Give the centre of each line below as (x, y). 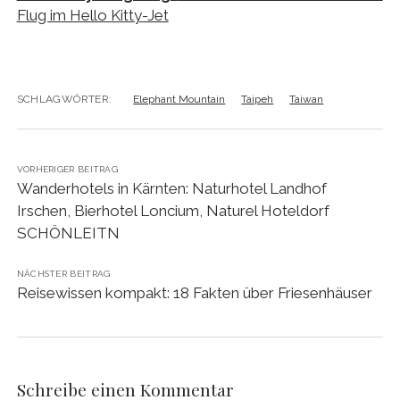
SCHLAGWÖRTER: (64, 100)
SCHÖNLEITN (68, 233)
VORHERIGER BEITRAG (67, 170)
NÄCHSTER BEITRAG (63, 274)
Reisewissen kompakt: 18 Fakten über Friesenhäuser (194, 293)
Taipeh (258, 100)
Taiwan (307, 100)
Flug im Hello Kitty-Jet (92, 15)
